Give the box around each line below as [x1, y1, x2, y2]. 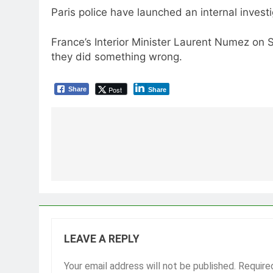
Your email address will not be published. [64, 260, 236, 272]
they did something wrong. [51, 51, 182, 63]
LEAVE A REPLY [64, 232, 140, 245]
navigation [63, 149, 132, 166]
